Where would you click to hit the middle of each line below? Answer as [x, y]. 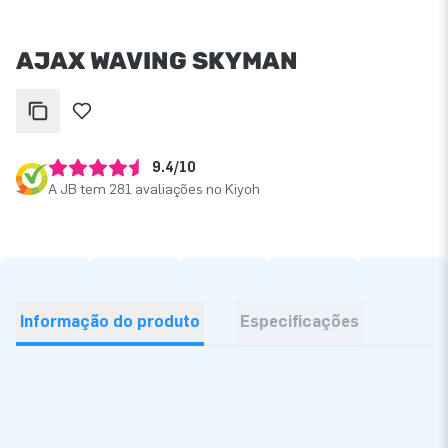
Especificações [299, 321]
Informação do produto [110, 321]
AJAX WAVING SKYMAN [157, 60]
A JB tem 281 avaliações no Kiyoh [154, 189]
